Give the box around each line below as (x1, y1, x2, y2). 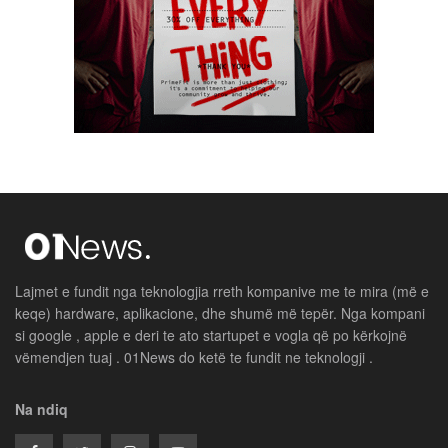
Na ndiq (15, 398, 68, 419)
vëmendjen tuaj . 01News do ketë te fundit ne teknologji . (15, 346, 373, 367)
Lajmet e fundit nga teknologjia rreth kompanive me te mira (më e (15, 280, 429, 301)
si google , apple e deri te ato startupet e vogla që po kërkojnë (15, 324, 407, 345)
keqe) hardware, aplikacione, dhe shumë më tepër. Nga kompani (15, 302, 425, 323)
